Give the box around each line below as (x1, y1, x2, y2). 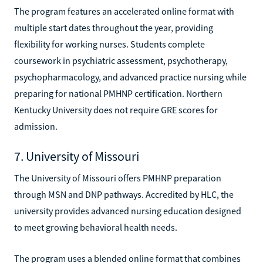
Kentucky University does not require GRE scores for (14, 103, 218, 116)
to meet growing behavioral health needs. (14, 221, 177, 233)
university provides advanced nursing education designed (14, 204, 241, 217)
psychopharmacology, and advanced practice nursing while (14, 70, 247, 83)
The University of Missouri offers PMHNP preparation (14, 171, 221, 184)
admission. (14, 120, 58, 132)
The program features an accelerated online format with (14, 5, 234, 17)
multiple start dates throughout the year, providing (14, 21, 213, 33)
